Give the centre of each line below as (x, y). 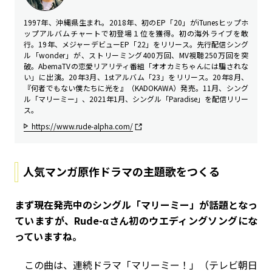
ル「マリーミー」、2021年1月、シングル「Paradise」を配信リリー (136, 99)
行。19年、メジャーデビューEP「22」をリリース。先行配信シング (136, 44)
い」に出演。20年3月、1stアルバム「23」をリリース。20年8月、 (136, 77)
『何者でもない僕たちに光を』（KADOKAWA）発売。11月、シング (136, 88)
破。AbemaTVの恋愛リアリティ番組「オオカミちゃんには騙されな (136, 66)
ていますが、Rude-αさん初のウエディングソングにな (136, 220)
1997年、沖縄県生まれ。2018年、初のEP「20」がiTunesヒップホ (136, 22)
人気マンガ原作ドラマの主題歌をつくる (121, 171)
